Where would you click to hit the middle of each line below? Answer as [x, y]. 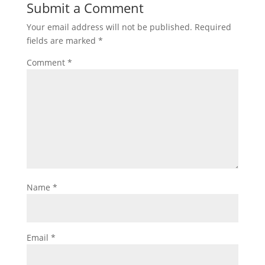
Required [213, 27]
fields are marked [62, 41]
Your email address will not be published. [109, 27]
